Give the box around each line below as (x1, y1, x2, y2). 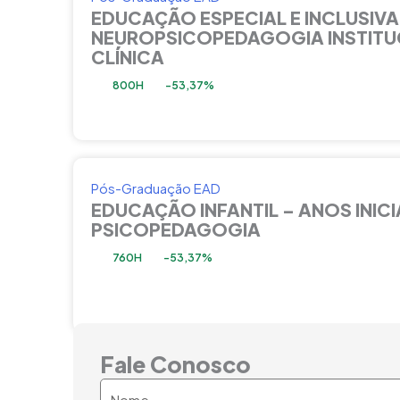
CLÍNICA (91, 46, 164, 69)
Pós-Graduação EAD (91, 179, 221, 197)
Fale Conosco (100, 350, 251, 379)
